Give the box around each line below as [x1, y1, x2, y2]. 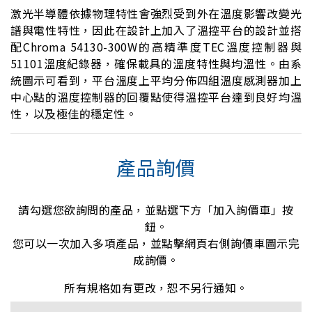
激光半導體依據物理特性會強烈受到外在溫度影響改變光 [10, 5, 302, 22]
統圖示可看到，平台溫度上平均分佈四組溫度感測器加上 [10, 72, 302, 89]
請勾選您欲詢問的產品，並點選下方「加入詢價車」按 [18, 201, 294, 219]
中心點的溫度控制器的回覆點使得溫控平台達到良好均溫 [10, 88, 302, 106]
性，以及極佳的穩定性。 [10, 105, 137, 123]
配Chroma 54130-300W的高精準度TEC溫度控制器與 [10, 38, 302, 56]
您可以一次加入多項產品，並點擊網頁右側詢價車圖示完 [12, 235, 299, 252]
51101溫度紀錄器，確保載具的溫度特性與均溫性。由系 [10, 55, 302, 72]
